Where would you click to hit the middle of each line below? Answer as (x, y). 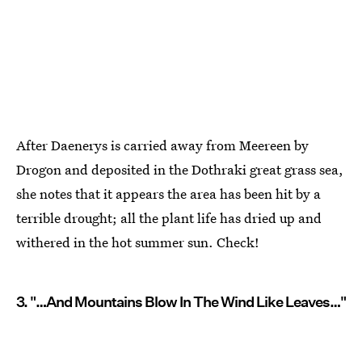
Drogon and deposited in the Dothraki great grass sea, (180, 169)
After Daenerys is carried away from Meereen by (162, 145)
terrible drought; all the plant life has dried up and (169, 217)
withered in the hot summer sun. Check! (138, 242)
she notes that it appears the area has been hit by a (168, 193)
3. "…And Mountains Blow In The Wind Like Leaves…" (181, 301)
